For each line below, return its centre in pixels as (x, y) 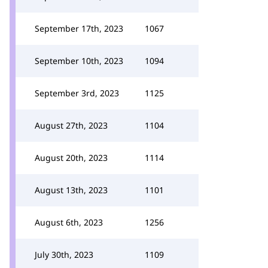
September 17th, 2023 (79, 28)
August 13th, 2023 (71, 190)
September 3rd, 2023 (77, 93)
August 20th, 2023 (71, 158)
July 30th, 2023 (64, 255)
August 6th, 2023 (69, 222)
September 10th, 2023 (79, 61)
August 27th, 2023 (71, 125)
